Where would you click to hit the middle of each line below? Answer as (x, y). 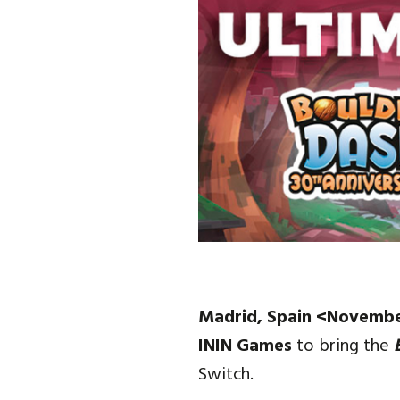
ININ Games (245, 347)
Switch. (226, 375)
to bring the (343, 347)
